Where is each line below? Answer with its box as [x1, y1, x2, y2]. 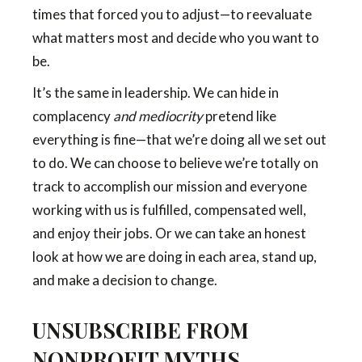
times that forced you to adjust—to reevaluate [32, 6, 312, 23]
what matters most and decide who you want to [32, 29, 319, 46]
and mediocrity [113, 107, 203, 124]
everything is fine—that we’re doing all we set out [32, 131, 326, 148]
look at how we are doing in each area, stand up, [32, 248, 317, 265]
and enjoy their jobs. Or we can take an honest [32, 225, 306, 242]
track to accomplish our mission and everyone [32, 178, 307, 195]
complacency [32, 107, 113, 124]
